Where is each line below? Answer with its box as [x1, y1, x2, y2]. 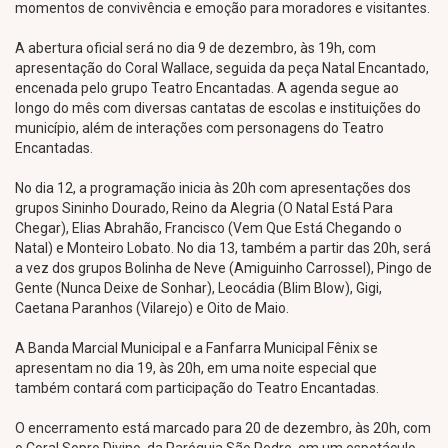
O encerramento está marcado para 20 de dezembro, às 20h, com [15, 420, 431, 436]
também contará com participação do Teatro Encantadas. [15, 380, 379, 396]
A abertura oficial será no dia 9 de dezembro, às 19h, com [15, 40, 376, 56]
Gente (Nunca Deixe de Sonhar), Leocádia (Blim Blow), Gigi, [15, 280, 382, 296]
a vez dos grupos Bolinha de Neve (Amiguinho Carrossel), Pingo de [15, 260, 432, 276]
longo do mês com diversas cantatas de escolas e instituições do [15, 100, 421, 116]
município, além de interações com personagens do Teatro [15, 120, 384, 136]
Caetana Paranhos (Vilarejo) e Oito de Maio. [15, 300, 289, 316]
